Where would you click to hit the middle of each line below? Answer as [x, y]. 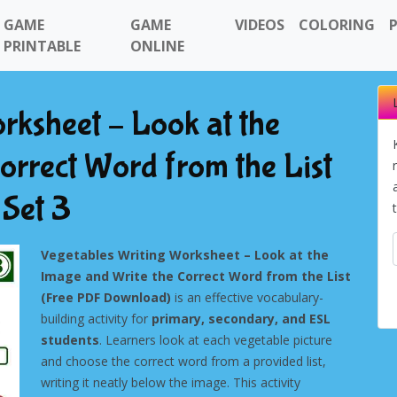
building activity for [96, 319]
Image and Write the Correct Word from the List [196, 276]
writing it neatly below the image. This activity [171, 382]
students [70, 340]
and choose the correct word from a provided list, [183, 361]
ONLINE [157, 46]
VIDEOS [260, 25]
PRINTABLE [42, 46]
